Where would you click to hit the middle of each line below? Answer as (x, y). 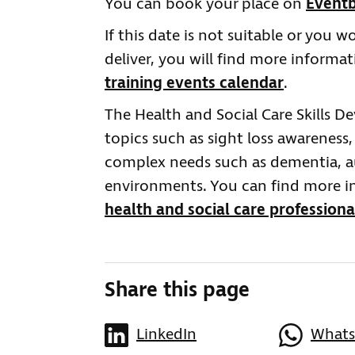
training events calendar (194, 84)
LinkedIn (166, 335)
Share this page (177, 291)
